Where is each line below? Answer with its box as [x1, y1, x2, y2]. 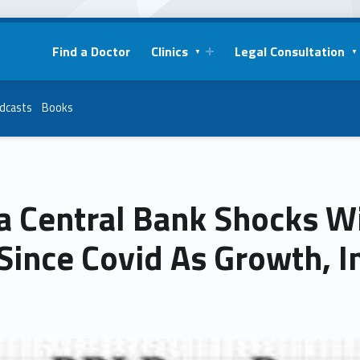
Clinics [150, 41, 188, 61]
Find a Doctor [51, 41, 130, 61]
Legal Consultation [234, 41, 345, 61]
